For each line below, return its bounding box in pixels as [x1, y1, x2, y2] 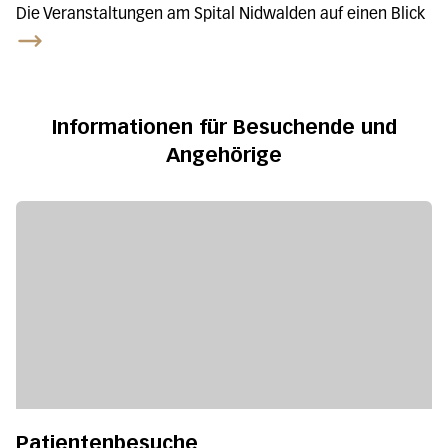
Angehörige [166, 142, 282, 167]
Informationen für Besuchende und [51, 114, 397, 139]
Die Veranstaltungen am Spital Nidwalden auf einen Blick [16, 6, 425, 23]
